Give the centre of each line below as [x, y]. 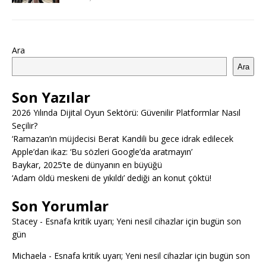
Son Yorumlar [60, 206]
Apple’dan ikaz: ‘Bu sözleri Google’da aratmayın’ [102, 152]
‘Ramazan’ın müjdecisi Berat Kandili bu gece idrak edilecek [123, 139]
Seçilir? [25, 126]
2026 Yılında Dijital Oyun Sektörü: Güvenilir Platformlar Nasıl [126, 113]
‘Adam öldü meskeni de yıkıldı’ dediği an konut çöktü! [112, 178]
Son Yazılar [51, 97]
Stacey [25, 221]
